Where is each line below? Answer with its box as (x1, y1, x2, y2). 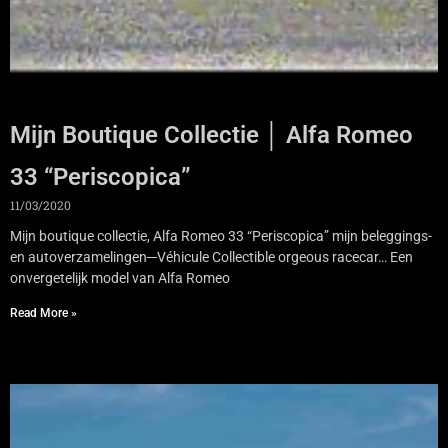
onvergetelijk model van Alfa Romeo (10, 269, 230, 286)
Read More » (10, 305, 77, 320)
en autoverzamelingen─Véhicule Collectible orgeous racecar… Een (10, 248, 413, 265)
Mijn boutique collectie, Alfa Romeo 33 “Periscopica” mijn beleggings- (10, 227, 432, 244)
